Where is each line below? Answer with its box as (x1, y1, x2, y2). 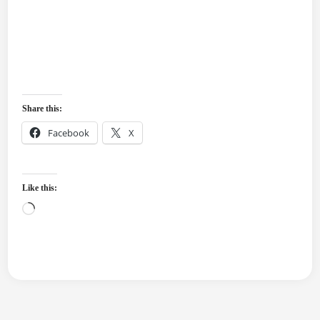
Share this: (22, 104, 63, 114)
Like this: (22, 183, 58, 193)
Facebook (48, 126, 90, 139)
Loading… (34, 204, 89, 217)
